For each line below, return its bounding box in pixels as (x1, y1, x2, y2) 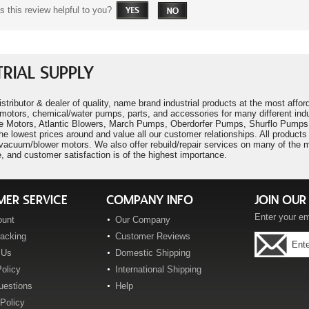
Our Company (115, 215, 170, 225)
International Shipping (115, 264, 201, 275)
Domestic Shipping (115, 248, 190, 258)
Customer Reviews (115, 231, 190, 241)
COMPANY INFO (106, 193, 193, 208)
